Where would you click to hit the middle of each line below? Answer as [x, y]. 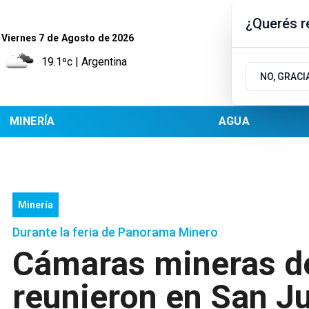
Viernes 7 [23, 38]
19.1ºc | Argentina [84, 62]
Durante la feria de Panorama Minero [115, 232]
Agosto [78, 38]
